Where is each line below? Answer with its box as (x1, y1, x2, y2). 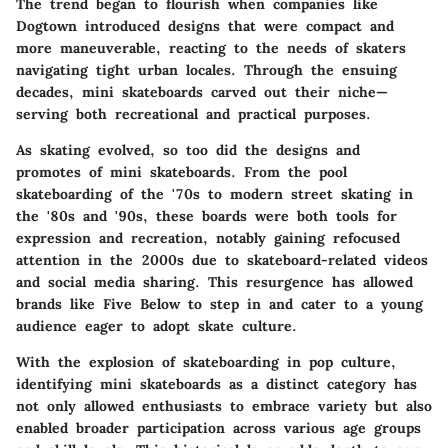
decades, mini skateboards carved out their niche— (16, 83, 388, 102)
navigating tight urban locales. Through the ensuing (16, 61, 397, 80)
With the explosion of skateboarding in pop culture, (16, 353, 396, 372)
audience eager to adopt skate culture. (16, 317, 297, 336)
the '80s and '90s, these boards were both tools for (16, 207, 397, 226)
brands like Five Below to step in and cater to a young (16, 295, 423, 314)
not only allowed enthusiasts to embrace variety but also (16, 397, 432, 416)
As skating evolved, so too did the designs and (16, 141, 360, 160)
